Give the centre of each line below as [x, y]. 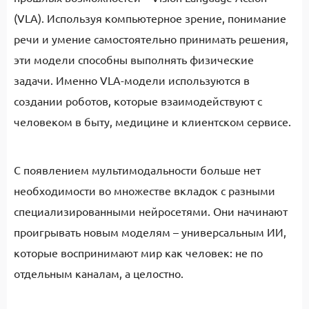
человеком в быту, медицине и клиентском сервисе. [154, 121]
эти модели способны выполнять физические [134, 59]
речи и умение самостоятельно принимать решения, [151, 39]
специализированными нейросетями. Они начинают [151, 211]
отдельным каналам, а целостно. [99, 273]
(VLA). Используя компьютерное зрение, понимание [150, 18]
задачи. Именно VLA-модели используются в [132, 80]
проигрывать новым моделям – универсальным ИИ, [150, 232]
